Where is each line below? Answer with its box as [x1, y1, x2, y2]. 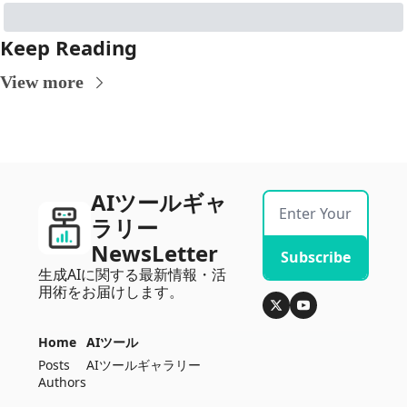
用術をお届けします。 [38, 282, 184, 303]
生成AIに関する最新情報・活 [38, 264, 226, 285]
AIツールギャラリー [86, 356, 201, 374]
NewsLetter [91, 238, 218, 269]
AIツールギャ [91, 187, 227, 218]
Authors [38, 373, 86, 392]
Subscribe [281, 247, 352, 268]
